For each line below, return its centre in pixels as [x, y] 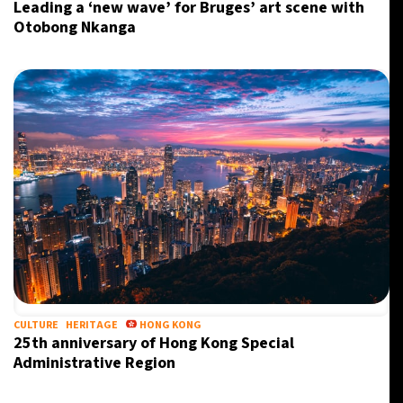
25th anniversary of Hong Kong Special [154, 343]
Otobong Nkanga [75, 27]
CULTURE [36, 325]
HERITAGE [92, 325]
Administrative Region [94, 363]
